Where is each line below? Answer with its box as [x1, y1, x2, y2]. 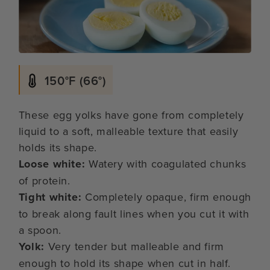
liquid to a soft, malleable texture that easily [18, 123, 239, 139]
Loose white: [18, 155, 86, 172]
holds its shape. [18, 139, 97, 155]
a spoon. [18, 222, 61, 237]
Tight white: [18, 189, 82, 205]
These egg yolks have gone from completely [18, 107, 244, 122]
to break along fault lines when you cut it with [18, 206, 250, 221]
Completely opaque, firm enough [81, 189, 251, 204]
